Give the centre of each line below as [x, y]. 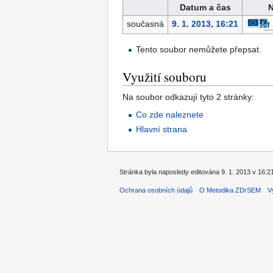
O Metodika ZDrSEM [230, 190]
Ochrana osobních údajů [156, 190]
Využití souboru [165, 77]
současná [145, 24]
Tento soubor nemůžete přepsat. [199, 50]
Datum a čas [205, 8]
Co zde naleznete [170, 115]
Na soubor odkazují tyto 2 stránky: [188, 97]
